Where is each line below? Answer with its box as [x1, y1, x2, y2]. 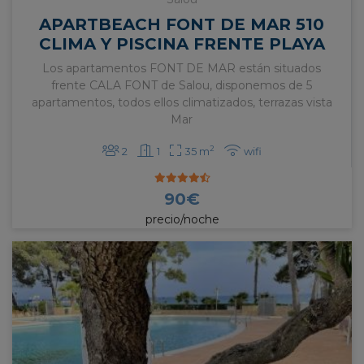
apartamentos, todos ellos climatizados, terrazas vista [31, 95, 332, 110]
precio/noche [145, 212, 219, 227]
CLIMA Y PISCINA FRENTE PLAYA [38, 34, 325, 54]
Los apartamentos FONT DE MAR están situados [42, 61, 321, 76]
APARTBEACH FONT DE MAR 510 [39, 15, 324, 35]
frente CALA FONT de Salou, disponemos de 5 [51, 78, 312, 93]
